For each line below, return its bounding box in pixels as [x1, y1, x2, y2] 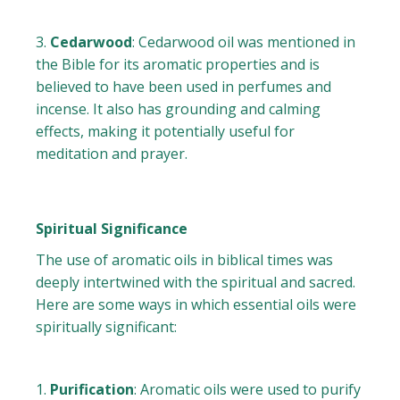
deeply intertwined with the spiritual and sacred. [36, 272, 356, 293]
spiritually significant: [36, 317, 178, 337]
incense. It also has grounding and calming [36, 99, 321, 120]
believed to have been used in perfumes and [36, 77, 332, 97]
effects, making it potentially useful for [36, 121, 296, 142]
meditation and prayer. [36, 144, 188, 164]
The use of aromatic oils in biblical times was [36, 250, 334, 271]
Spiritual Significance [36, 219, 188, 239]
